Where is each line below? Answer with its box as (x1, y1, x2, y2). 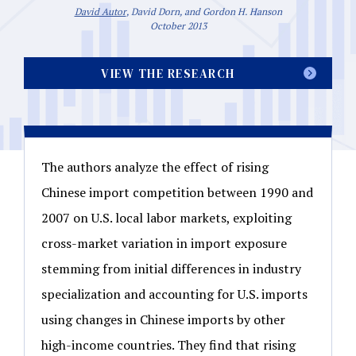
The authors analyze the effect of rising (41, 157, 269, 176)
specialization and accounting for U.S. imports (41, 284, 308, 303)
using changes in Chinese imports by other (41, 310, 285, 328)
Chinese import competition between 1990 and (41, 183, 313, 201)
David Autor (74, 5, 126, 17)
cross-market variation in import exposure (41, 234, 287, 252)
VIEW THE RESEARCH (101, 64, 235, 82)
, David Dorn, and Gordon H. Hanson (126, 5, 282, 17)
